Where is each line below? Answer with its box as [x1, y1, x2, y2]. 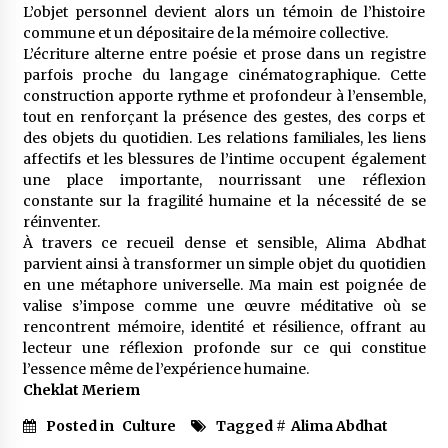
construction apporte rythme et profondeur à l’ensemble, [22, 86, 426, 105]
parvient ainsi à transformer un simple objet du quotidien [22, 254, 426, 273]
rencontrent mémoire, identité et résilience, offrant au [22, 317, 426, 336]
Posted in [45, 416, 117, 435]
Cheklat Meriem [22, 380, 140, 399]
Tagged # [215, 416, 286, 435]
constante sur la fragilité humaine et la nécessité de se [22, 191, 426, 210]
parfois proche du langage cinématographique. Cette [22, 65, 426, 84]
